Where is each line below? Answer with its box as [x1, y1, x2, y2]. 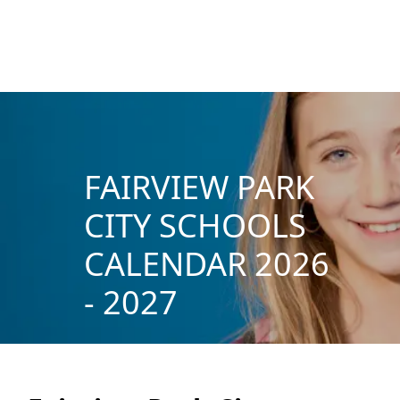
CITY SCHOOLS [83, 203, 306, 247]
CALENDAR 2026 [83, 241, 329, 286]
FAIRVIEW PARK [83, 164, 314, 209]
